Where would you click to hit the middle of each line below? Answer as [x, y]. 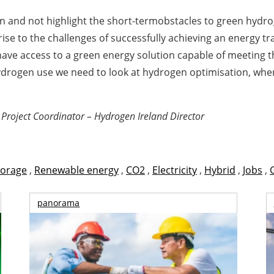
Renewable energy [76, 170]
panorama [59, 203]
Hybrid [220, 170]
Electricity [175, 170]
